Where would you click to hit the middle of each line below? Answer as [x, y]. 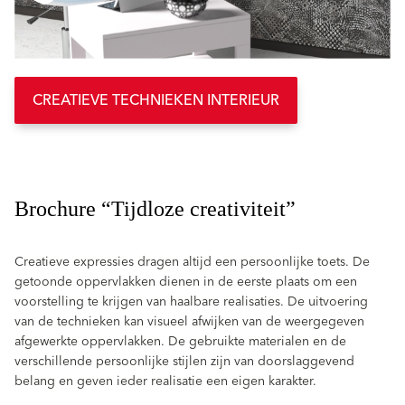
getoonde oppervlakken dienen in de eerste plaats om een [186, 282]
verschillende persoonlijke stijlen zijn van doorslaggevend [184, 361]
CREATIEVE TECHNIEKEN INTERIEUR [156, 100]
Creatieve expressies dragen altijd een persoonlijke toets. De [192, 262]
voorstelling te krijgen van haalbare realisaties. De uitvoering [191, 301]
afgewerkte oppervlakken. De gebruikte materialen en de [180, 341]
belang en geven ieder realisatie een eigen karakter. [165, 381]
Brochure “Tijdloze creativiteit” [155, 208]
